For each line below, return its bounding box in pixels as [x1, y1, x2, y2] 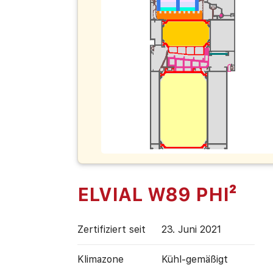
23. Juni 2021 [161, 223, 221, 235]
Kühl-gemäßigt [161, 253, 228, 265]
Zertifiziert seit [77, 223, 146, 235]
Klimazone [77, 253, 124, 265]
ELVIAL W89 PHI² [77, 183, 237, 205]
